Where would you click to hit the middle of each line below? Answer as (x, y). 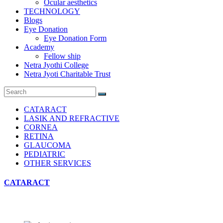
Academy (39, 47)
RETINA (39, 136)
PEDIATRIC (45, 154)
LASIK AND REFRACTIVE (72, 118)
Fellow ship (62, 56)
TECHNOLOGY (52, 11)
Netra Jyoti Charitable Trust (67, 74)
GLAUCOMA (48, 145)
